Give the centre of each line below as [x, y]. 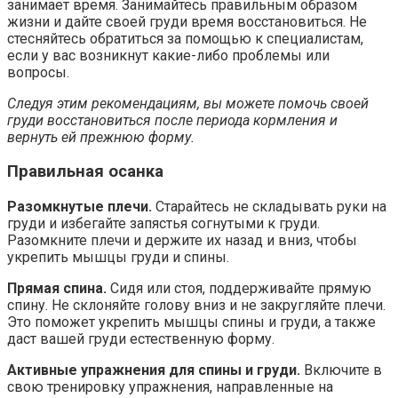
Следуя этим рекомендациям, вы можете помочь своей [188, 103]
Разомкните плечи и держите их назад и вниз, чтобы [182, 240]
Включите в [341, 370]
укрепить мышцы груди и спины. [118, 257]
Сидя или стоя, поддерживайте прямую [239, 288]
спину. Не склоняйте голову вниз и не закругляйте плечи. [196, 305]
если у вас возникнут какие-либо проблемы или [168, 55]
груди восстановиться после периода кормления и [172, 120]
